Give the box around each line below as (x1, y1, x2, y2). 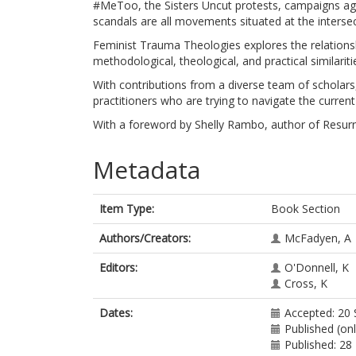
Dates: (99, 305, 133, 320)
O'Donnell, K (284, 260, 349, 275)
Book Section (271, 201, 340, 216)
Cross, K (284, 276, 327, 291)
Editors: (99, 260, 137, 275)
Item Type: (99, 201, 154, 216)
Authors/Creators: (99, 230, 191, 246)
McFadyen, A (284, 230, 351, 246)
